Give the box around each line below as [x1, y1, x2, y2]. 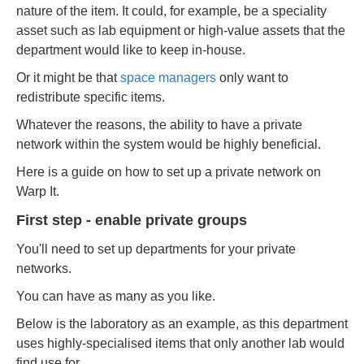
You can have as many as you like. [16, 289, 219, 303]
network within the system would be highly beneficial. [16, 137, 321, 151]
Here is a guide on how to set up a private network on [16, 165, 321, 179]
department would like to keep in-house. [16, 43, 245, 57]
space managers [120, 71, 219, 84]
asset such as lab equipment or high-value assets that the [16, 24, 345, 37]
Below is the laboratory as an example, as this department [16, 317, 348, 331]
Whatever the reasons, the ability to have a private [16, 118, 302, 132]
